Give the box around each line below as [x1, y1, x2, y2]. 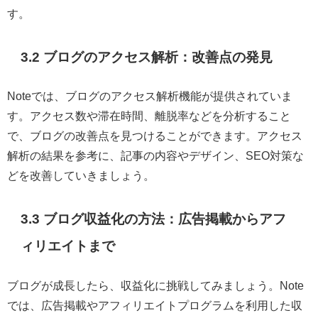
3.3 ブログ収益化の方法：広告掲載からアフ [21, 212, 287, 226]
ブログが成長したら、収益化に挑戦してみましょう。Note [7, 279, 304, 291]
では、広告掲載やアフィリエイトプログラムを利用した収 [7, 299, 302, 311]
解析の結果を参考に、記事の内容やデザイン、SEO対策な [7, 150, 304, 162]
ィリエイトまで [21, 239, 116, 253]
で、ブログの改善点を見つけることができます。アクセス [7, 130, 302, 142]
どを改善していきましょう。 [7, 170, 155, 182]
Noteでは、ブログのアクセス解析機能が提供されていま [7, 90, 292, 102]
